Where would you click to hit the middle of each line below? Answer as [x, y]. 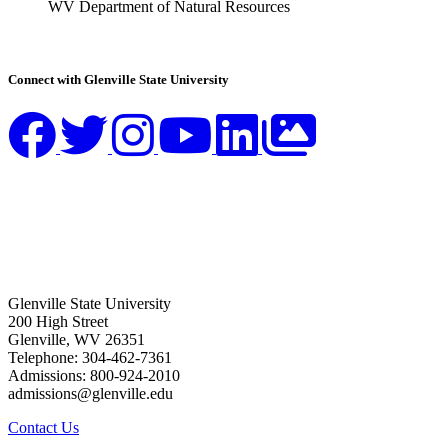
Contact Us [43, 427]
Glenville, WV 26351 [76, 339]
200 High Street [58, 321]
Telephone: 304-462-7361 [90, 357]
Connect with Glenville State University [118, 80]
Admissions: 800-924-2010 [94, 375]
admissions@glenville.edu [90, 393]
